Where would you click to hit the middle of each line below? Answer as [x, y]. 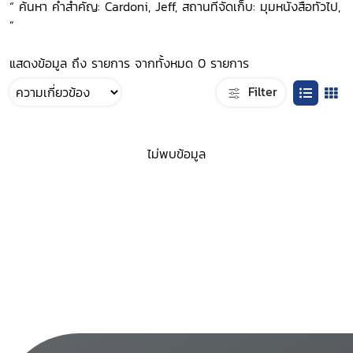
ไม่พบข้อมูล [176, 154]
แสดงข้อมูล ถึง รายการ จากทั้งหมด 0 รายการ [129, 63]
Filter [260, 91]
